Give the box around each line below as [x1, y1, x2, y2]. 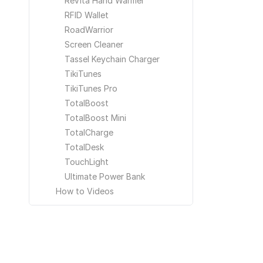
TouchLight [65, 157, 109, 167]
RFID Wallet [65, 10, 109, 20]
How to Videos [56, 186, 114, 196]
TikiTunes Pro [65, 83, 117, 93]
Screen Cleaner [65, 39, 123, 49]
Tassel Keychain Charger [65, 54, 160, 64]
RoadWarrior [65, 25, 113, 35]
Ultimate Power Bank [65, 171, 145, 181]
